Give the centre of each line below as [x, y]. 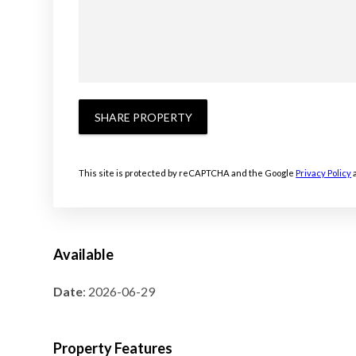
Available [84, 255]
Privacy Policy [324, 173]
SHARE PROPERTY [143, 117]
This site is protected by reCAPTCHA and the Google [188, 173]
